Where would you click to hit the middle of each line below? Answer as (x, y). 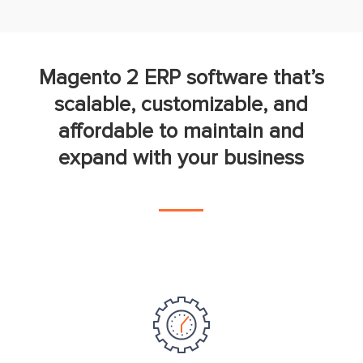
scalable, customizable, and (181, 104)
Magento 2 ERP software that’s (181, 77)
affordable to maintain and (181, 131)
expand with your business (181, 158)
